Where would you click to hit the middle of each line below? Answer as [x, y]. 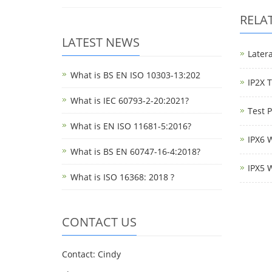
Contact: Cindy [91, 254]
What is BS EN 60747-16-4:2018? [135, 151]
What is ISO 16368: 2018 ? [122, 177]
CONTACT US [99, 222]
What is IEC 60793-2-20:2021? [130, 100]
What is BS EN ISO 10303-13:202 [135, 75]
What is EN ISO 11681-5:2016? [131, 126]
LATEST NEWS [101, 42]
